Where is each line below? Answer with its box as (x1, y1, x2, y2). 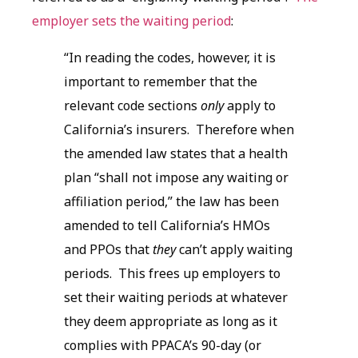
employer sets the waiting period (32, 11, 231, 30)
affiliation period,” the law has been (64, 192, 279, 210)
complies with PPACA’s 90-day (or (64, 336, 261, 354)
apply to (224, 96, 276, 114)
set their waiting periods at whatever (64, 288, 288, 306)
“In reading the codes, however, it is (64, 48, 276, 66)
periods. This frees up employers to (64, 264, 280, 282)
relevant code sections (64, 96, 201, 114)
